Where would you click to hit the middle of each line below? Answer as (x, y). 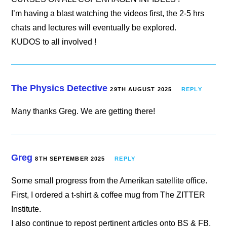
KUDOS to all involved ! (54, 42)
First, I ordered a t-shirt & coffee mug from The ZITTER (108, 195)
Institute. (26, 209)
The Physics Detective (60, 88)
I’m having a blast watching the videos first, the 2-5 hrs (108, 13)
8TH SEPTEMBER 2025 (70, 158)
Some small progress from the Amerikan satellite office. (109, 180)
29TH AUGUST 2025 (141, 89)
